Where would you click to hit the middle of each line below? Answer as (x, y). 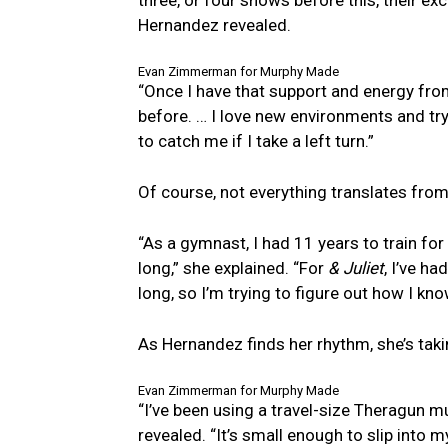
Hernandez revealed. (214, 24)
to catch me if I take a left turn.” (256, 140)
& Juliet (356, 267)
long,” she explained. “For (233, 267)
